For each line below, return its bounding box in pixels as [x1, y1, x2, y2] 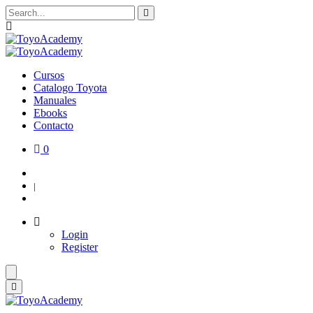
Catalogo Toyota [34, 82, 107, 94]
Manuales [34, 94, 76, 106]
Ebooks [34, 107, 67, 119]
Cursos [34, 69, 64, 81]
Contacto [34, 119, 73, 131]
